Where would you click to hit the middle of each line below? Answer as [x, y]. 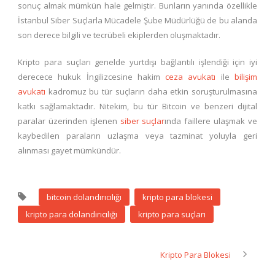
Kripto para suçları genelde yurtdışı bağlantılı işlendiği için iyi [137, 62]
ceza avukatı [191, 77]
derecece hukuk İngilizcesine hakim [92, 77]
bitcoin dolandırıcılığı [84, 197]
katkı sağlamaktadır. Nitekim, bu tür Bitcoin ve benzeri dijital [137, 107]
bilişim [246, 77]
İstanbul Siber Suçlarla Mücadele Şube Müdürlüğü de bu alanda [137, 21]
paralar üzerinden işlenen [69, 121]
